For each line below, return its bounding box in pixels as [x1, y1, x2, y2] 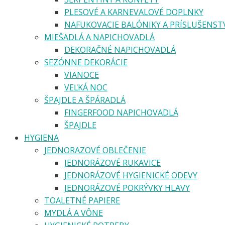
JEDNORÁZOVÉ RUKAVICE [64, 157, 161, 168]
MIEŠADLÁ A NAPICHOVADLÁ [44, 31, 155, 43]
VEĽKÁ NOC [64, 81, 107, 93]
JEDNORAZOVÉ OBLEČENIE [44, 144, 146, 156]
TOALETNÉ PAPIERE [44, 194, 120, 206]
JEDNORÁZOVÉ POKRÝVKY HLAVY [64, 182, 190, 193]
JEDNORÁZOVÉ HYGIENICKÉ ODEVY [64, 169, 197, 181]
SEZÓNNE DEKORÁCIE [44, 56, 128, 68]
